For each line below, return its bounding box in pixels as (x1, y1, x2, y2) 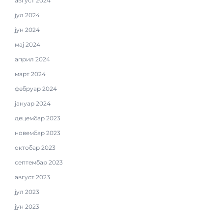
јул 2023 (15, 188, 39, 195)
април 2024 (15, 55, 50, 63)
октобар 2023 (15, 143, 55, 151)
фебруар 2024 (15, 84, 57, 92)
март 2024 (15, 70, 46, 78)
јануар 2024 (15, 99, 51, 107)
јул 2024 (15, 11, 40, 19)
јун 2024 (15, 26, 40, 33)
